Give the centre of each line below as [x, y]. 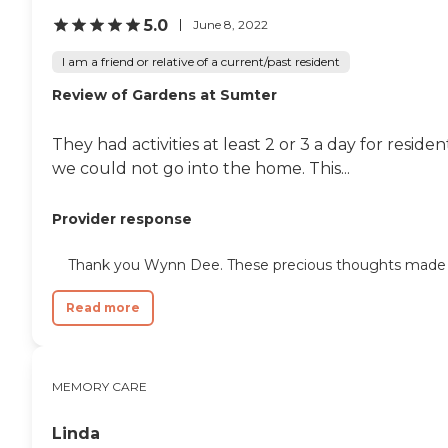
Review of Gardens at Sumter [164, 94]
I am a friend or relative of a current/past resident [201, 61]
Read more [103, 307]
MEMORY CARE [99, 386]
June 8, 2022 [230, 25]
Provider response [122, 218]
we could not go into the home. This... [201, 168]
